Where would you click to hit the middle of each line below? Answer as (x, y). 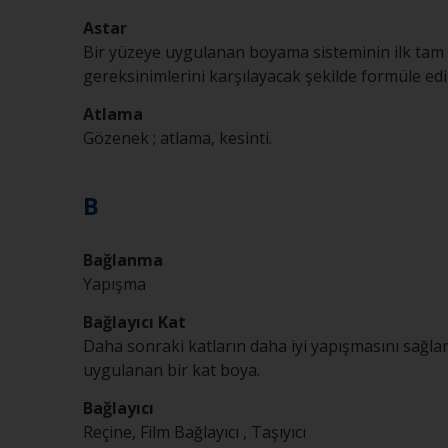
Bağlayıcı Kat (134, 322)
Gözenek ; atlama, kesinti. (177, 138)
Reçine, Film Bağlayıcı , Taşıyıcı (194, 432)
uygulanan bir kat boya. (171, 370)
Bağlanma (123, 260)
